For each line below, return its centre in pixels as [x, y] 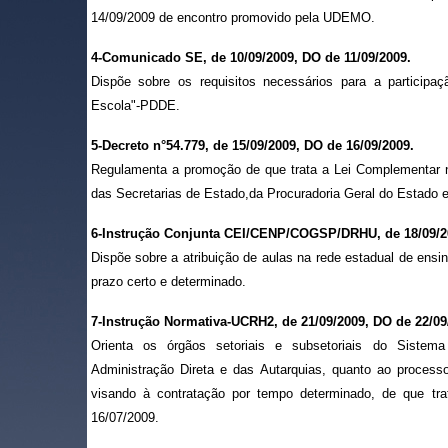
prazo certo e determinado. [168, 281]
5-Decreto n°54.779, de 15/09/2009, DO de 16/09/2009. [252, 145]
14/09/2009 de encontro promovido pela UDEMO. [232, 17]
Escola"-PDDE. [135, 105]
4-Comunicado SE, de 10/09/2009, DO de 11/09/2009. [250, 57]
